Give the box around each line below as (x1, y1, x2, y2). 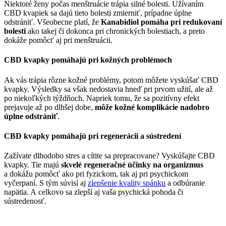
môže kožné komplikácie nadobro (95, 102, 209, 111)
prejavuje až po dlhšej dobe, (4, 102, 95, 111)
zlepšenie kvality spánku (88, 179, 165, 188)
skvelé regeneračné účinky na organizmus (61, 160, 203, 169)
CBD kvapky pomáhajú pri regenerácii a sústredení (4, 131, 181, 140)
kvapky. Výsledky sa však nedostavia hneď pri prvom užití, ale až (4, 84, 213, 93)
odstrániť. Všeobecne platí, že (4, 18, 101, 27)
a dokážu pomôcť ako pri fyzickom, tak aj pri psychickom (4, 169, 188, 179)
